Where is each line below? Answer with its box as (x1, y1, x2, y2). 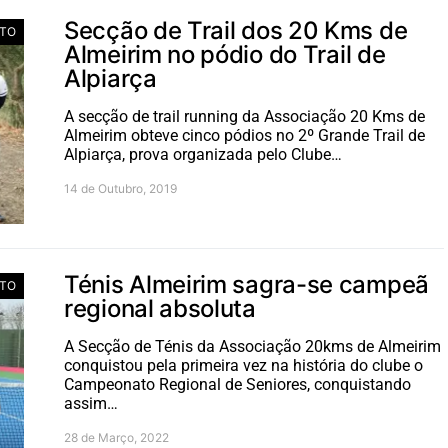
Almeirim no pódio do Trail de (64, 39, 386, 69)
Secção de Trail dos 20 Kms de (64, 15, 408, 45)
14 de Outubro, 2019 (64, 180, 177, 196)
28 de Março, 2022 (64, 429, 169, 445)
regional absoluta (64, 293, 256, 323)
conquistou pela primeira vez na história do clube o (64, 355, 423, 375)
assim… (64, 393, 118, 413)
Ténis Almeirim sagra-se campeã (64, 269, 430, 299)
